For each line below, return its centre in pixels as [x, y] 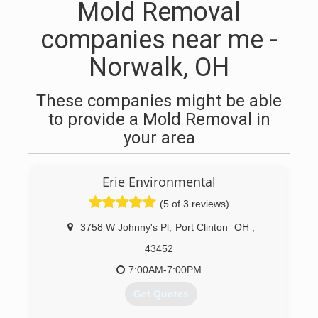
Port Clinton [201, 227]
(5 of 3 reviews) [194, 204]
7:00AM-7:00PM [165, 270]
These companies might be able [159, 101]
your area [159, 138]
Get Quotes [161, 294]
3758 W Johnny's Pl [124, 227]
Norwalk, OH [159, 67]
